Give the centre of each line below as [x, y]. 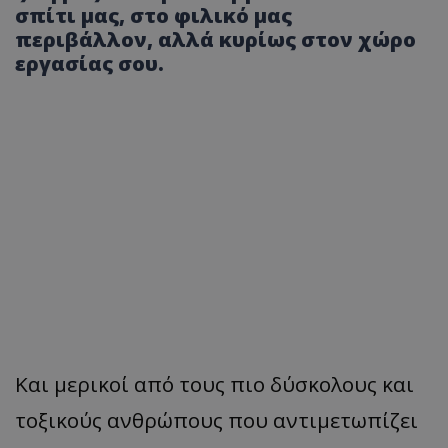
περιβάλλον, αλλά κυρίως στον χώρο [215, 40]
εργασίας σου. [89, 64]
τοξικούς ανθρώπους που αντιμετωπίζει [216, 420]
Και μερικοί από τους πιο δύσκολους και [214, 384]
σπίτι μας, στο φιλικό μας [153, 16]
